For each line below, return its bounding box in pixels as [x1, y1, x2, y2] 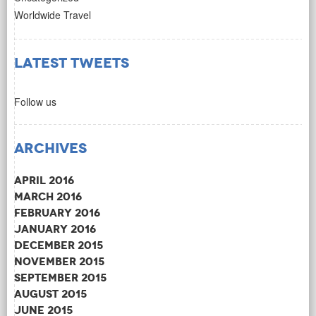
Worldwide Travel [14, 8, 91, 23]
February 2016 [14, 206, 100, 220]
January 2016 [14, 222, 96, 236]
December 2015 [14, 238, 103, 253]
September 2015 [14, 271, 107, 285]
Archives [14, 139, 87, 158]
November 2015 [14, 255, 104, 269]
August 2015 [14, 287, 87, 301]
